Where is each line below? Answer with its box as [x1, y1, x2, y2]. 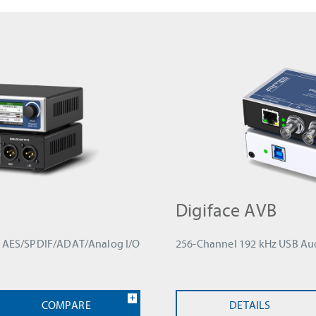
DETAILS [229, 298, 271, 312]
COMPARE [41, 298, 91, 312]
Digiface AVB [176, 199, 276, 221]
